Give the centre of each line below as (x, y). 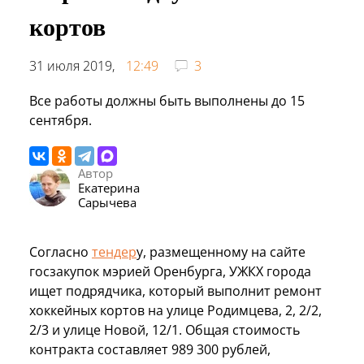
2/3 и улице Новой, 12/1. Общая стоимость (165, 329)
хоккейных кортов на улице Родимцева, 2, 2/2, (175, 310)
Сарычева (107, 202)
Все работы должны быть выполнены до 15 (167, 100)
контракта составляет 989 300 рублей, (150, 349)
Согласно (61, 251)
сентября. (61, 120)
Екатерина (109, 187)
